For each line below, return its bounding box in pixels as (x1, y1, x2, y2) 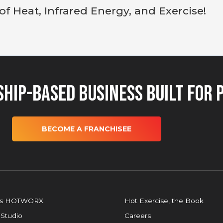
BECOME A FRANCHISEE (42, 124, 131, 134)
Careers (124, 211, 151, 220)
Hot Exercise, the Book (124, 196, 204, 205)
